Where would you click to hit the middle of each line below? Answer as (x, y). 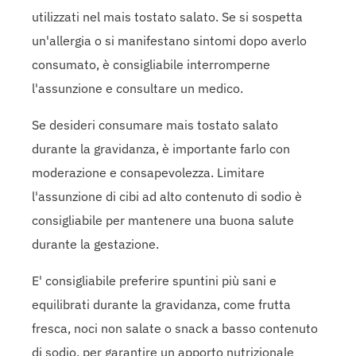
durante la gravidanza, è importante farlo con (161, 148)
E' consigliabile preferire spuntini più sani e (154, 280)
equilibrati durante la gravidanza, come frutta (161, 304)
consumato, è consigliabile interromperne (151, 64)
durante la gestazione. (95, 244)
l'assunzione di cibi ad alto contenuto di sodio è (167, 196)
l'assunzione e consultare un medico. (137, 88)
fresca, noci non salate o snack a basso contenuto (175, 328)
